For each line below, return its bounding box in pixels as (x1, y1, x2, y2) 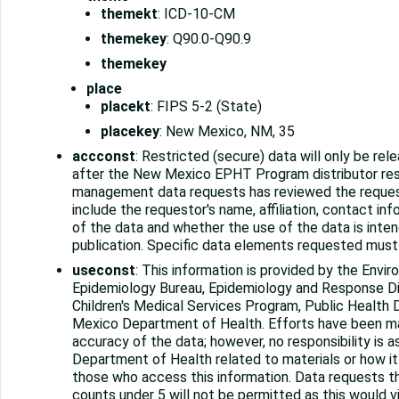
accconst (72, 148, 135, 166)
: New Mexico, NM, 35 (159, 123, 295, 141)
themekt (101, 5, 158, 23)
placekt (101, 98, 151, 116)
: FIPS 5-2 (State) (151, 98, 262, 116)
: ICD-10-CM (158, 5, 235, 23)
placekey (101, 123, 159, 141)
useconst (72, 262, 135, 280)
